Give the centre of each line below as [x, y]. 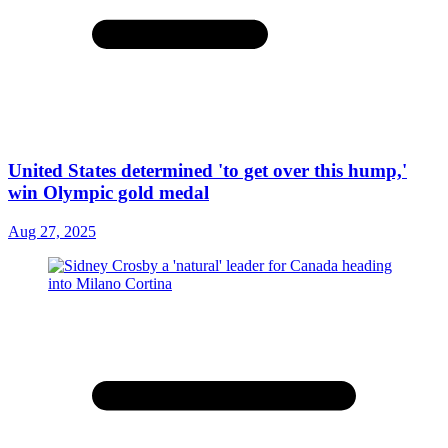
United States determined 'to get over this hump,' [207, 171]
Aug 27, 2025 [52, 231]
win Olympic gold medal [108, 193]
